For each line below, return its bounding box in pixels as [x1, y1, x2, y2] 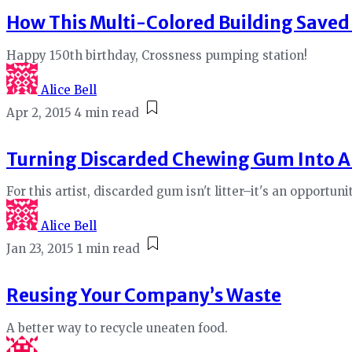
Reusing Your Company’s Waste [6, 284, 281, 307]
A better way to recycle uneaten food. [6, 320, 228, 335]
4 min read [75, 105, 139, 121]
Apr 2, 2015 [6, 105, 71, 121]
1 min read [77, 241, 140, 257]
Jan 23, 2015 [6, 241, 74, 257]
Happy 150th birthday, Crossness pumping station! [6, 48, 307, 64]
